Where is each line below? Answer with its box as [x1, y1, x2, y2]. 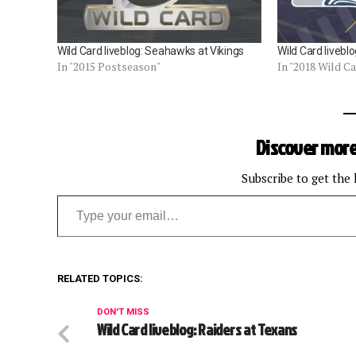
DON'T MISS [97, 307, 149, 318]
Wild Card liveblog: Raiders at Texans [97, 319, 297, 341]
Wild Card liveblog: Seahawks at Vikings [57, 44, 245, 58]
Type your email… [56, 185, 106, 204]
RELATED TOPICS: [57, 273, 143, 285]
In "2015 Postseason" [57, 59, 161, 75]
